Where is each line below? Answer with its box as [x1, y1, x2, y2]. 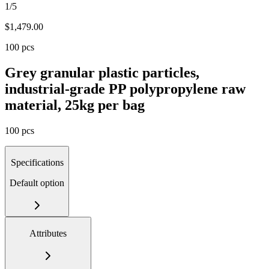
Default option [10, 177, 64, 188]
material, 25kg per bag [5, 97, 145, 113]
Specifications [10, 157, 64, 168]
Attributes [29, 228, 67, 238]
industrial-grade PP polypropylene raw [5, 80, 246, 97]
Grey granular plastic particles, [5, 64, 199, 80]
